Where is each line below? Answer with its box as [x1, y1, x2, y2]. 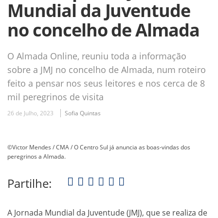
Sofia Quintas [65, 109, 101, 117]
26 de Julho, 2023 [7, 109, 54, 117]
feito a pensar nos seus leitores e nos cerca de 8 [7, 77, 205, 89]
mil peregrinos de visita [7, 91, 104, 103]
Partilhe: [7, 175, 52, 191]
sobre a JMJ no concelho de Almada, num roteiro [7, 63, 206, 75]
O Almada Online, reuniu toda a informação [7, 50, 186, 62]
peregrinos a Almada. [7, 152, 66, 161]
